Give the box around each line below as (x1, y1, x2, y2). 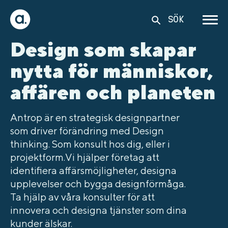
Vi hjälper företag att (65, 151, 159, 163)
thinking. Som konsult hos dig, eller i (10, 138, 170, 150)
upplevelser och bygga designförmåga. (10, 178, 186, 189)
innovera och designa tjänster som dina (10, 204, 187, 216)
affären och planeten (10, 80, 216, 104)
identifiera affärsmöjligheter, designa (10, 164, 177, 176)
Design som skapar (10, 37, 196, 61)
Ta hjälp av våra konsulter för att (10, 191, 155, 203)
